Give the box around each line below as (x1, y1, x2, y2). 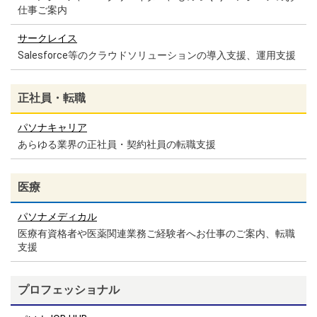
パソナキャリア (18, 122, 87, 133)
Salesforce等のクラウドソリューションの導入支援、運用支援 (18, 50, 296, 61)
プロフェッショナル (18, 283, 120, 296)
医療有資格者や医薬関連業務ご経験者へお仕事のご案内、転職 (18, 228, 295, 239)
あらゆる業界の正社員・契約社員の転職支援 (18, 139, 216, 150)
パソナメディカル (18, 211, 97, 222)
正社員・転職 (18, 91, 86, 105)
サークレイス (18, 33, 77, 44)
